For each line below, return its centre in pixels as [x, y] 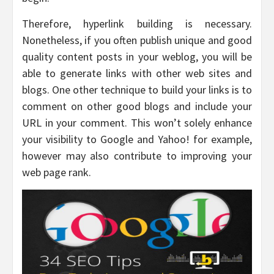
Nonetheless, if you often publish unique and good [137, 40]
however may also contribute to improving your [137, 156]
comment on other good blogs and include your [137, 106]
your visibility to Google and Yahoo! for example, [137, 139]
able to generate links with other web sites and [137, 73]
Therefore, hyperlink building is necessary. [137, 24]
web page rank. [57, 172]
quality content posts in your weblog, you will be [137, 57]
